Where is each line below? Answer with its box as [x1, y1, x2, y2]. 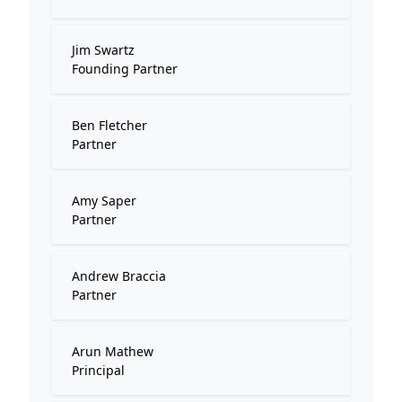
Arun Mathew [72, 343, 153, 360]
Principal [72, 362, 125, 379]
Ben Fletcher [72, 117, 147, 134]
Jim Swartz [72, 41, 135, 58]
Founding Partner [72, 60, 178, 77]
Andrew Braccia [72, 267, 166, 284]
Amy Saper [72, 192, 136, 209]
